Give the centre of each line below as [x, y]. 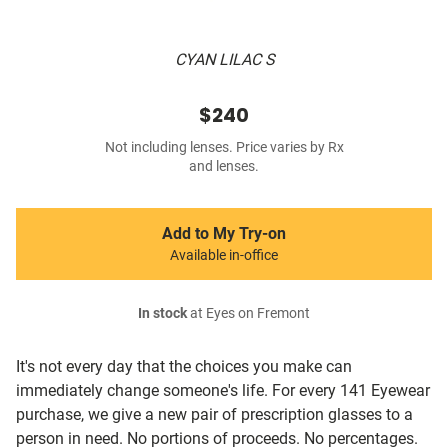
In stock [162, 314]
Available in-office [224, 256]
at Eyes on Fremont [248, 314]
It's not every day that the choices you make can [184, 367]
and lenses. [224, 167]
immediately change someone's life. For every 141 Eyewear [223, 391]
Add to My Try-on [224, 234]
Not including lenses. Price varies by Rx [224, 148]
